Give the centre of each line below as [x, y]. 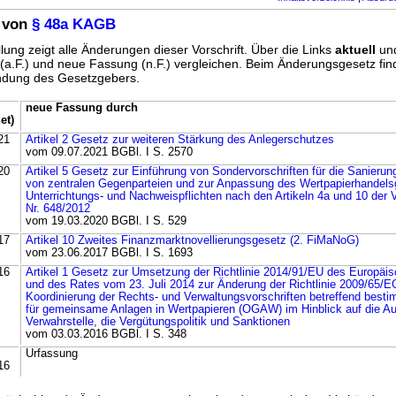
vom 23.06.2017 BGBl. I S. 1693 [109, 253]
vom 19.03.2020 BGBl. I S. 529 [106, 221]
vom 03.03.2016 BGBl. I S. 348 [106, 335]
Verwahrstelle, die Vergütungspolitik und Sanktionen [158, 322]
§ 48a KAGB [74, 25]
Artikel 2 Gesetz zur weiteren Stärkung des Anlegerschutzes [180, 140]
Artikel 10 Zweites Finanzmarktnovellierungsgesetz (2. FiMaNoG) [192, 241]
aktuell [355, 50]
